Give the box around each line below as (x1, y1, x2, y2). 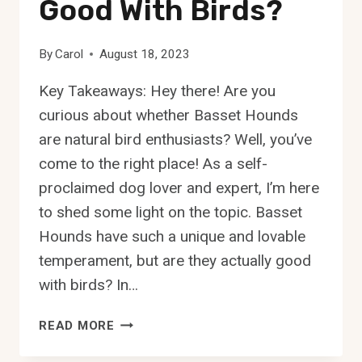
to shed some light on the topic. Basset (39, 202, 302, 221)
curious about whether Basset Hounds (39, 105, 298, 124)
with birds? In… (39, 275, 138, 294)
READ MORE (39, 318, 115, 333)
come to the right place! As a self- (39, 154, 267, 173)
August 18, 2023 (99, 46, 191, 61)
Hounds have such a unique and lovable (39, 226, 305, 246)
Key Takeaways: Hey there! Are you (39, 81, 276, 100)
